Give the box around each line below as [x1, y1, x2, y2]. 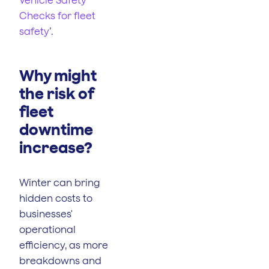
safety [19, 25, 49, 37]
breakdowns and [19, 255, 101, 266]
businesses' [19, 208, 73, 219]
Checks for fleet [19, 10, 95, 21]
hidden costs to [19, 192, 92, 204]
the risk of [19, 84, 94, 102]
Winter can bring [19, 177, 100, 188]
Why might [19, 66, 97, 84]
